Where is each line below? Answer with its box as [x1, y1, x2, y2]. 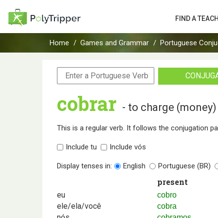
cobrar [57, 90, 116, 116]
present [157, 176, 188, 187]
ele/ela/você [57, 201, 101, 211]
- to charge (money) [122, 101, 217, 113]
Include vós [109, 142, 146, 151]
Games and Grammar [80, 38, 149, 47]
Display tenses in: [57, 161, 112, 170]
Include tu [66, 142, 97, 151]
